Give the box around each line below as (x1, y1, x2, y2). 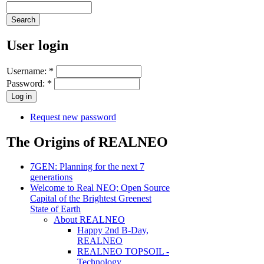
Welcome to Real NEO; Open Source (30, 183, 170, 193)
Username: (6, 65, 49, 76)
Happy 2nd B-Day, (77, 225, 148, 236)
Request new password (30, 111, 116, 122)
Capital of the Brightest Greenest (30, 193, 151, 204)
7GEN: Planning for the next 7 (30, 161, 144, 172)
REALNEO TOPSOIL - (77, 246, 169, 257)
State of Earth (30, 204, 81, 214)
